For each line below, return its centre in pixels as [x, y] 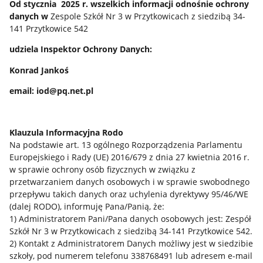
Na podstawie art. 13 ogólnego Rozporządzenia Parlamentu [126, 145]
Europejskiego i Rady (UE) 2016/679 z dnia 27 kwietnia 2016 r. [129, 157]
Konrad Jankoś [39, 70]
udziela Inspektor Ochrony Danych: [80, 49]
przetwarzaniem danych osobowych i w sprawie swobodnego [129, 182]
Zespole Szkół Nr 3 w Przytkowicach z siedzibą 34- [148, 16]
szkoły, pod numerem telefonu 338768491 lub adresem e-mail [131, 256]
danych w [30, 16]
